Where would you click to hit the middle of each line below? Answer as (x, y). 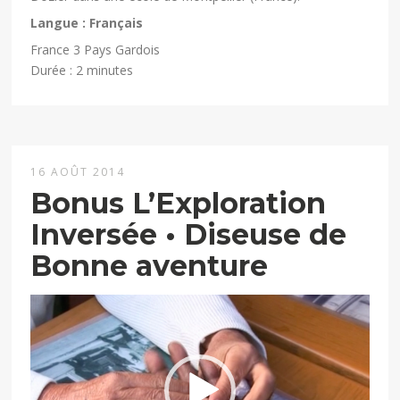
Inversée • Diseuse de (189, 235)
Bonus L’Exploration (179, 204)
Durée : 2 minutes (82, 71)
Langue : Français (87, 23)
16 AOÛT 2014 (78, 172)
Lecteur (52, 304)
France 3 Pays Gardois (96, 50)
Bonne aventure (150, 266)
